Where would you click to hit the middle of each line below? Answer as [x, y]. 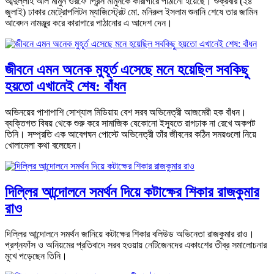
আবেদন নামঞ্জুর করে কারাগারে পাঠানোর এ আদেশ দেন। [89, 23]
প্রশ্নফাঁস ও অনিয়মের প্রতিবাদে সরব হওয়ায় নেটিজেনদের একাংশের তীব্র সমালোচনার [136, 245]
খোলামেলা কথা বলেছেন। [46, 145]
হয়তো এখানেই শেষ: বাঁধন [65, 86]
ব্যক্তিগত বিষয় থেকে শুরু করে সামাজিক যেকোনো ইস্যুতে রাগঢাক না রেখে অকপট [130, 123]
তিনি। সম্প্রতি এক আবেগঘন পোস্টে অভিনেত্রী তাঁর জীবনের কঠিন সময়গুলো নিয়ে [131, 134]
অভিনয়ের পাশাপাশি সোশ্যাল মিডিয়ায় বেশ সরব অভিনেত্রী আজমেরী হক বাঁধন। [126, 112]
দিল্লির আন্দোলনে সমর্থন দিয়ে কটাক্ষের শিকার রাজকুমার [132, 192]
